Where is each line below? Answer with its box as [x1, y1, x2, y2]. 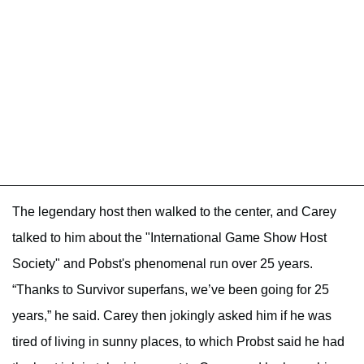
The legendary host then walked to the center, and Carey [12, 204, 336, 219]
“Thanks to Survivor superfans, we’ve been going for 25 [12, 282, 329, 297]
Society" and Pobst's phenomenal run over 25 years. [12, 256, 313, 271]
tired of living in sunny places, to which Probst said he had [12, 334, 344, 349]
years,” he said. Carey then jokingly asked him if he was [12, 308, 331, 323]
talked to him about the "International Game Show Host [12, 230, 327, 245]
